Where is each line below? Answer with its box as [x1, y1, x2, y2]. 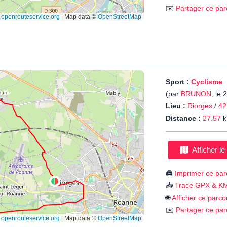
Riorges [187, 102, 212, 110]
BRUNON [181, 90, 211, 98]
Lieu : [166, 102, 185, 110]
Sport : [166, 78, 191, 86]
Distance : [166, 114, 201, 123]
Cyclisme [191, 78, 222, 86]
